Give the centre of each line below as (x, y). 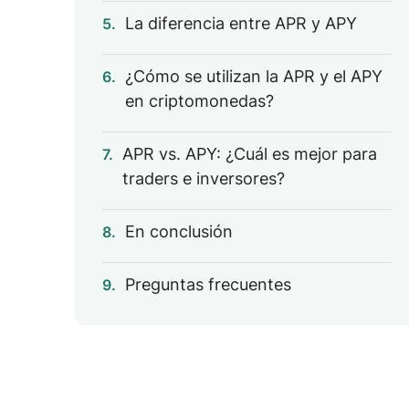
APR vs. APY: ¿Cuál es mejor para (250, 154)
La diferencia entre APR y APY (241, 23)
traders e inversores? (204, 178)
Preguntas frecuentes (208, 284)
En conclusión (179, 231)
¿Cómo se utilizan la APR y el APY (254, 76)
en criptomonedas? (199, 101)
